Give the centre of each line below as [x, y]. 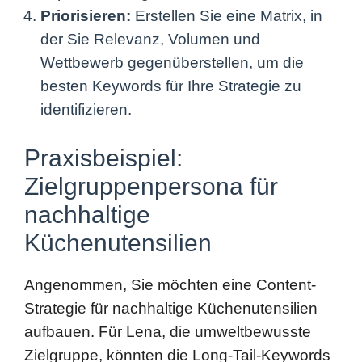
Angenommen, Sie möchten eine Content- [170, 222]
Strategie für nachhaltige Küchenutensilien [171, 246]
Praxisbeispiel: [103, 95]
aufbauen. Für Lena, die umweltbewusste [168, 269]
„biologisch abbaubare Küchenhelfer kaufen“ [179, 316]
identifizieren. [86, 47]
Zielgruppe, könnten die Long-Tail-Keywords [177, 293]
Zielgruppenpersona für [151, 124]
